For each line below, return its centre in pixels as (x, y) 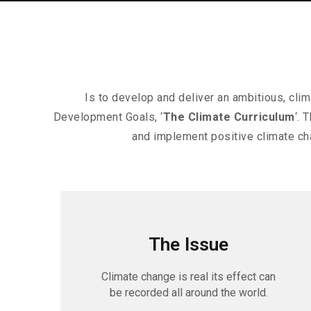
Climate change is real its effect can (189, 277)
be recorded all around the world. (188, 293)
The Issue (189, 245)
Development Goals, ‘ (108, 117)
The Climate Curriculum (229, 117)
